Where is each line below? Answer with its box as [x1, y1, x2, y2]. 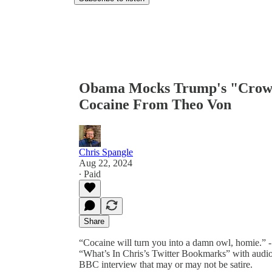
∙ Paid [79, 168, 101, 179]
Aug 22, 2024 [79, 157, 132, 168]
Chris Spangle [79, 146, 133, 157]
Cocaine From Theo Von [79, 96, 231, 112]
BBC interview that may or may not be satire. [79, 259, 253, 270]
